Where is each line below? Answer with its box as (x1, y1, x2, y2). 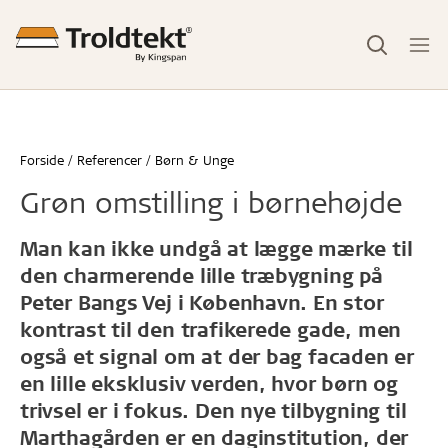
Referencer (77, 151, 142, 168)
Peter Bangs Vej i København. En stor (20, 289, 384, 315)
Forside (20, 151, 64, 168)
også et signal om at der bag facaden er (20, 343, 415, 369)
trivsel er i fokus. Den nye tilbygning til (20, 397, 407, 423)
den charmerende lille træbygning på (20, 262, 383, 288)
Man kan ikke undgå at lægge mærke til (20, 235, 413, 261)
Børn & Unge (155, 151, 234, 168)
